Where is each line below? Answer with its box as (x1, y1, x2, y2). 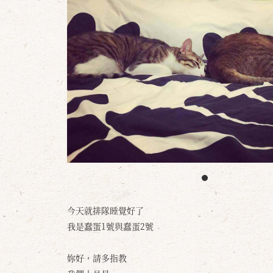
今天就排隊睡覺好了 (67, 204, 144, 216)
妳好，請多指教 (67, 252, 127, 264)
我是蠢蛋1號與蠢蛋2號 (67, 220, 154, 232)
